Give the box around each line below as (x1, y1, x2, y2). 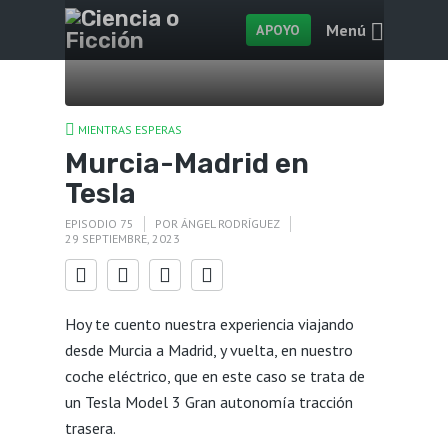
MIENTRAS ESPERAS (77, 122, 182, 137)
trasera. (64, 417, 116, 438)
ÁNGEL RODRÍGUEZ (180, 216, 280, 231)
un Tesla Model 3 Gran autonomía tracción (64, 391, 353, 412)
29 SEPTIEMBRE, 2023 (64, 231, 180, 246)
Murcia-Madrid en (64, 146, 309, 180)
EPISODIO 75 (64, 216, 134, 231)
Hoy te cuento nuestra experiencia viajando (64, 313, 354, 334)
